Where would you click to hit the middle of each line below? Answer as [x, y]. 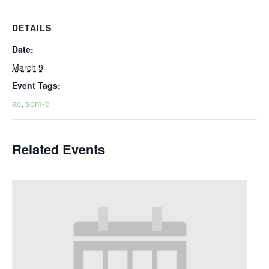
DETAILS [32, 28]
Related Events [59, 149]
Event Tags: [36, 85]
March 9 [28, 67]
